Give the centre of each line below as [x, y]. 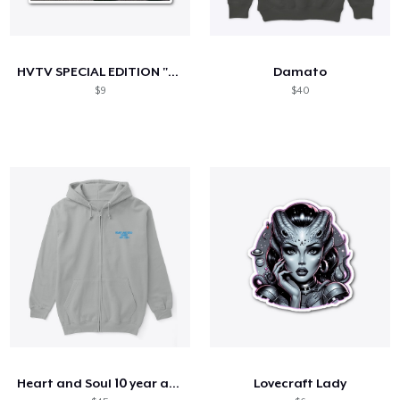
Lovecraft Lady [300, 383]
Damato [300, 71]
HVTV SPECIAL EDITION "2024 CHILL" [174, 71]
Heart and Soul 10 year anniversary [175, 383]
